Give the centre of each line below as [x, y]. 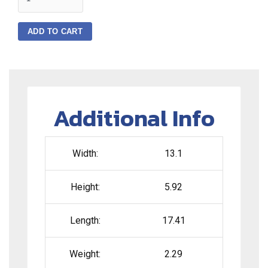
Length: [85, 221]
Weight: [85, 254]
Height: [85, 187]
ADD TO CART [55, 31]
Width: [85, 154]
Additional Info [134, 118]
